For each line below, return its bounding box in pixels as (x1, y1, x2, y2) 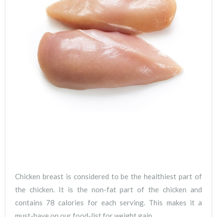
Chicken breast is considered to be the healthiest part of (15, 171, 202, 181)
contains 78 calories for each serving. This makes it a (15, 198, 202, 207)
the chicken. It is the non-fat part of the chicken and (15, 185, 202, 194)
